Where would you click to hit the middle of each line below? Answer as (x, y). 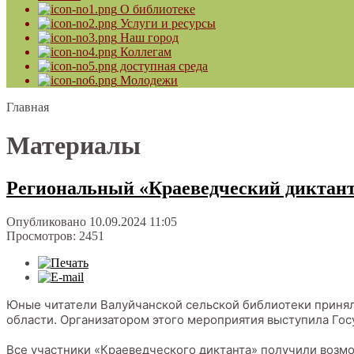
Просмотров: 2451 (55, 235)
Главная (28, 107)
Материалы (73, 146)
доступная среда (162, 66)
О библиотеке (156, 9)
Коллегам (144, 51)
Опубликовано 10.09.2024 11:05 (92, 221)
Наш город (148, 37)
